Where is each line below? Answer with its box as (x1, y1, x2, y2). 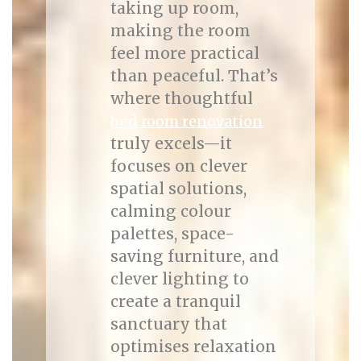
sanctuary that (110, 314, 227, 334)
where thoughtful (110, 89, 253, 108)
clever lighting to (110, 269, 249, 288)
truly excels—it (110, 134, 232, 153)
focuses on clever (110, 156, 247, 176)
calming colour (110, 201, 231, 221)
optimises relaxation (110, 337, 276, 356)
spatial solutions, (110, 179, 247, 198)
